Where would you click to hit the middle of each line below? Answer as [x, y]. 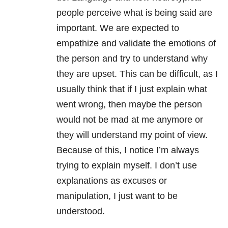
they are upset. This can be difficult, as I [137, 74]
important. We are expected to [118, 28]
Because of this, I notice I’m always [128, 150]
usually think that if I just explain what [132, 89]
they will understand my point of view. [132, 135]
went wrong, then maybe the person [129, 105]
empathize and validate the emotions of [136, 44]
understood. [81, 211]
